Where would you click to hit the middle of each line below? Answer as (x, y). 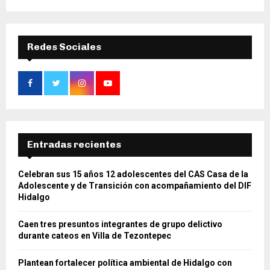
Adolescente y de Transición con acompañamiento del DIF (135, 185)
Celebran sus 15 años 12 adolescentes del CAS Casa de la (133, 174)
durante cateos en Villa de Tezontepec (95, 235)
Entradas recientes (74, 144)
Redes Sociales (64, 46)
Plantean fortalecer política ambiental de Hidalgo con (125, 262)
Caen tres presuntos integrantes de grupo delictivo (120, 224)
